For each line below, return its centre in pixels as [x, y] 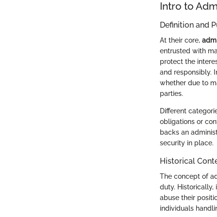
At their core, [181, 40]
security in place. [187, 143]
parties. [171, 94]
